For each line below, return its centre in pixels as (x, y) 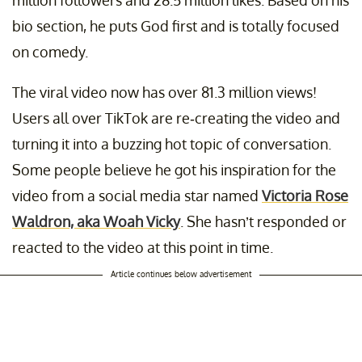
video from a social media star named (137, 196)
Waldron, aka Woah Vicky (96, 222)
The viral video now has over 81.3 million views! (164, 93)
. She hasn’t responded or (263, 222)
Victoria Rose (305, 196)
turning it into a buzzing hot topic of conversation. (172, 144)
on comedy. (50, 52)
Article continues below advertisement (181, 274)
